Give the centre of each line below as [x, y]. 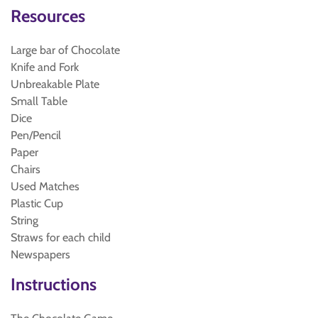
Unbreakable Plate [55, 84]
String [24, 220]
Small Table [39, 101]
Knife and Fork [45, 67]
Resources [48, 16]
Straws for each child [61, 237]
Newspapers [40, 254]
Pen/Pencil [36, 135]
